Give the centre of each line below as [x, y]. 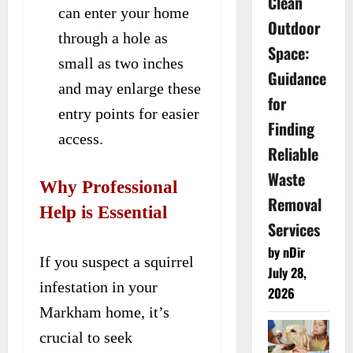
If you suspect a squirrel [117, 261]
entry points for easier [129, 113]
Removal [294, 204]
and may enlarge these [130, 88]
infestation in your [98, 286]
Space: [288, 53]
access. [81, 138]
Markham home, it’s [104, 312]
